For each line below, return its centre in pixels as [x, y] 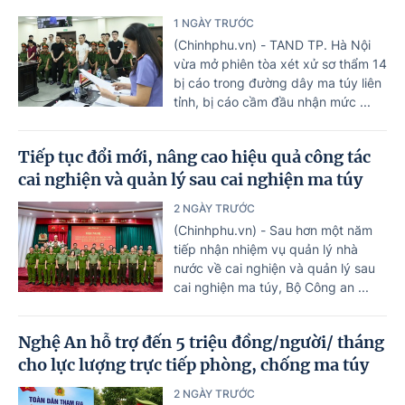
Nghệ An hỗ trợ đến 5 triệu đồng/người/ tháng [201, 343]
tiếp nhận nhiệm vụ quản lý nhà [266, 250]
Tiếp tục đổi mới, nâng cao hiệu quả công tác [194, 157]
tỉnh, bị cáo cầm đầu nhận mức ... [272, 102]
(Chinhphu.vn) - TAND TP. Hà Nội [272, 45]
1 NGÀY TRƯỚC [214, 24]
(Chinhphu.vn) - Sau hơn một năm [273, 231]
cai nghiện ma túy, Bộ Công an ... [271, 287]
